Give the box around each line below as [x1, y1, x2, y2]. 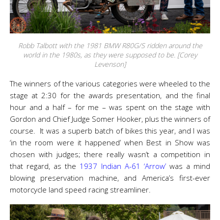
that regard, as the [10, 161, 80, 171]
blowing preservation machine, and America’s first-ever [10, 173, 210, 183]
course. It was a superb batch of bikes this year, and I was [10, 126, 210, 136]
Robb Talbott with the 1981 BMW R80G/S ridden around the [18, 41, 202, 50]
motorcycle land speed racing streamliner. [10, 185, 151, 194]
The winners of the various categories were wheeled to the [10, 79, 210, 88]
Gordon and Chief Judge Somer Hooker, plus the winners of [10, 114, 210, 124]
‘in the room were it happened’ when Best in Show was [10, 137, 210, 147]
